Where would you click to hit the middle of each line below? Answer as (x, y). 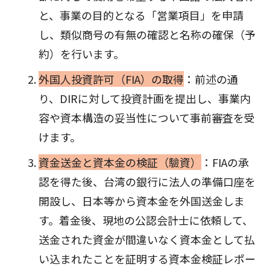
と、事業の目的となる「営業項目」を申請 (141, 15)
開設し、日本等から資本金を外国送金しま (141, 201)
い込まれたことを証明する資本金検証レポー (147, 259)
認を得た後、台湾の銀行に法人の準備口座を (147, 182)
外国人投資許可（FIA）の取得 (111, 79)
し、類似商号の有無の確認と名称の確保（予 (147, 35)
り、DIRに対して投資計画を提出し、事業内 (144, 99)
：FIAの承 (225, 162)
